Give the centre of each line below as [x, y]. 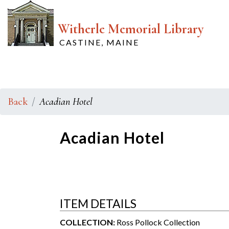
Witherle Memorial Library [131, 29]
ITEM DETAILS [98, 203]
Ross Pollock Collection [157, 222]
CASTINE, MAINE [99, 42]
